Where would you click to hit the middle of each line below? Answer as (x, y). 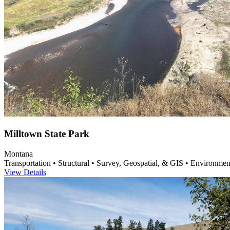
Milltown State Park (47, 134)
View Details (25, 172)
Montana (18, 154)
